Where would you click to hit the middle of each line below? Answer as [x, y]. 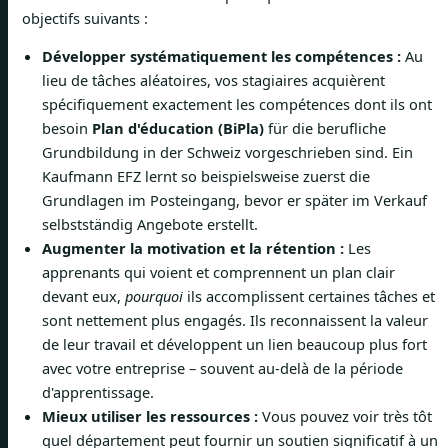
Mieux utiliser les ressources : [150, 416]
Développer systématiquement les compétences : [221, 56]
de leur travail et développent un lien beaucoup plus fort [234, 344]
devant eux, [83, 296]
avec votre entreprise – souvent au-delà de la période [222, 368]
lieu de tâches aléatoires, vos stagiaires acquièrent [213, 80]
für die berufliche [325, 128]
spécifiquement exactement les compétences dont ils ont [237, 104]
